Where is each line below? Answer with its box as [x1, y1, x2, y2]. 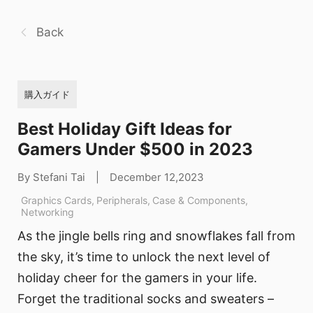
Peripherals [96, 194, 147, 206]
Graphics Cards [21, 194, 92, 206]
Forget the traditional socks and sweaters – [17, 291, 274, 307]
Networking [21, 205, 74, 218]
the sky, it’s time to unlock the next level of [17, 249, 270, 265]
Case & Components [152, 194, 245, 206]
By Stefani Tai [17, 170, 85, 184]
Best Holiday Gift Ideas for [17, 118, 232, 139]
